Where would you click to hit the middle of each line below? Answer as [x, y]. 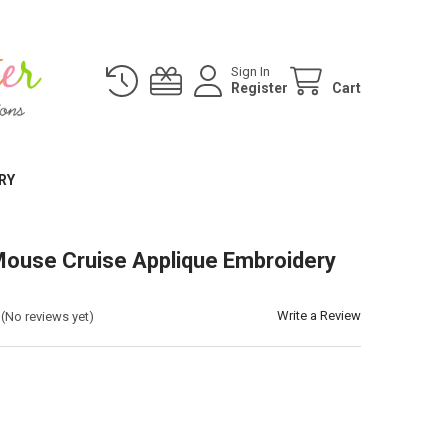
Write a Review [319, 316]
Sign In [251, 71]
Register [260, 87]
